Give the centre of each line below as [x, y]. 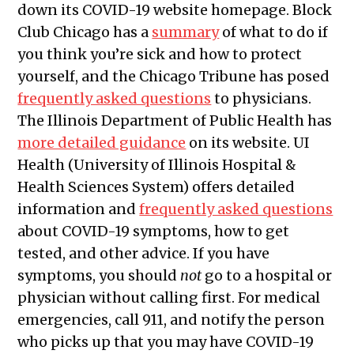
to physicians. [262, 99]
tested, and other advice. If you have [144, 254]
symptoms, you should [99, 276]
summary [186, 32]
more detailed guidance [102, 143]
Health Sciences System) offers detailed [156, 187]
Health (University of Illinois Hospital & [157, 165]
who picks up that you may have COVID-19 [166, 342]
